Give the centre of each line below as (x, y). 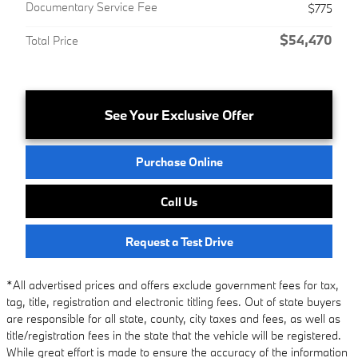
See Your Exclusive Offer (179, 114)
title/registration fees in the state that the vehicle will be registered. (174, 336)
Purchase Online (179, 161)
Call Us (179, 201)
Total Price (52, 40)
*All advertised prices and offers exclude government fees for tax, (173, 285)
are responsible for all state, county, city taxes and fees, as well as (173, 319)
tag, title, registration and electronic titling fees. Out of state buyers (174, 302)
